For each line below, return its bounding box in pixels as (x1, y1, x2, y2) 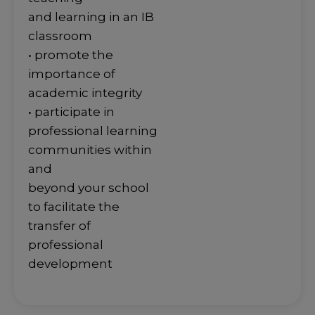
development (28, 257, 112, 271)
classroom (28, 29, 92, 44)
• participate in (28, 105, 115, 120)
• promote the (28, 48, 113, 63)
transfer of (28, 219, 91, 233)
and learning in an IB (28, 10, 154, 25)
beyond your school (28, 181, 149, 195)
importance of (28, 67, 115, 82)
